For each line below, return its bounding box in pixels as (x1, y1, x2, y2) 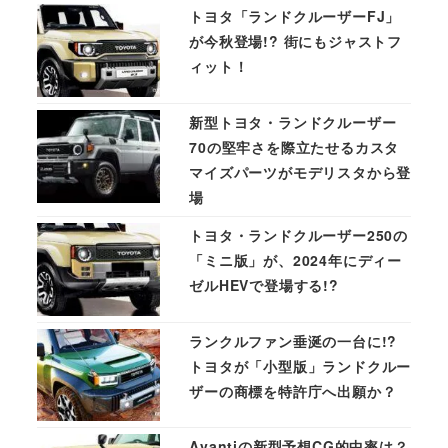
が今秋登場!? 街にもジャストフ (189, 31, 402, 52)
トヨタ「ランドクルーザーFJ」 (189, 6, 401, 27)
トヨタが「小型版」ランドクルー (189, 355, 412, 376)
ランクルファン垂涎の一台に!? (189, 330, 398, 351)
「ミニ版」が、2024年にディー (189, 249, 402, 270)
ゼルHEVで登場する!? (189, 274, 339, 295)
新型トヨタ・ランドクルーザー (189, 111, 397, 132)
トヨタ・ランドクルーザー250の (189, 224, 408, 245)
